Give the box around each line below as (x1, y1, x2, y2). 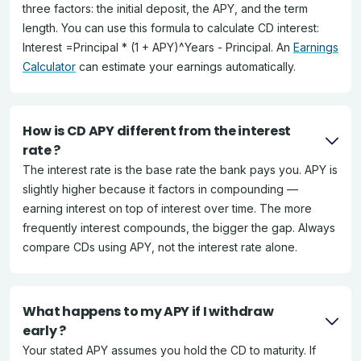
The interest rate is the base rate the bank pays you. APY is (23, 163, 338, 176)
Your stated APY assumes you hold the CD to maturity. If (23, 343, 316, 357)
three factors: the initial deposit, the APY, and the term (23, 2, 308, 15)
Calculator (23, 60, 76, 73)
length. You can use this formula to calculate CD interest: (23, 21, 319, 35)
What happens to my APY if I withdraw (23, 302, 274, 321)
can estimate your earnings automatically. (76, 60, 296, 73)
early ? (23, 322, 66, 340)
